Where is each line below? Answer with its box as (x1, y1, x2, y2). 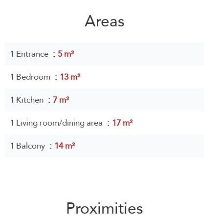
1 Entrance (10, 46, 50, 62)
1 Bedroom (10, 69, 52, 85)
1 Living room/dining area (10, 115, 105, 131)
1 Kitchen (10, 92, 45, 108)
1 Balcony (10, 138, 47, 153)
